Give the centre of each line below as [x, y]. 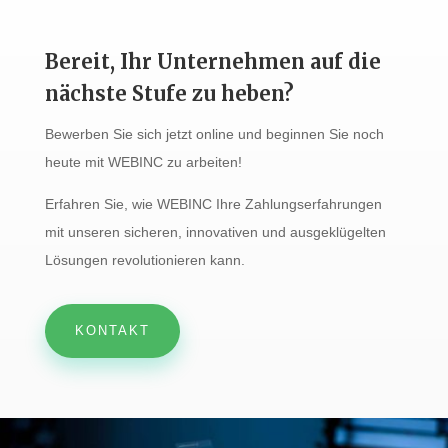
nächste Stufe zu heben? [169, 93]
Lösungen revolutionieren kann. [144, 259]
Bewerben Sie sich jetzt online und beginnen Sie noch [214, 133]
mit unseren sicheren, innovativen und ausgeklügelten [215, 231]
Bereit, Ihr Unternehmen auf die [212, 61]
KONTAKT [112, 330]
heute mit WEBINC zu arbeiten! [143, 161]
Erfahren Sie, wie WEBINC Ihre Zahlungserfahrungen [213, 203]
